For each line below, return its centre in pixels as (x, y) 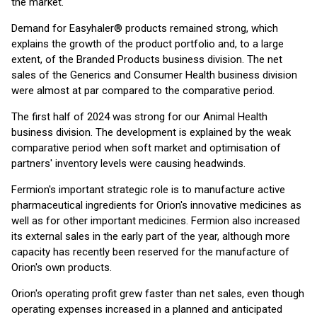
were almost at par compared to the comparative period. (143, 91)
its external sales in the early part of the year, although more (151, 236)
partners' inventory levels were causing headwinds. (128, 163)
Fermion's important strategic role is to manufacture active (148, 190)
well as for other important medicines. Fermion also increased (156, 221)
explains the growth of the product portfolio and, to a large (148, 44)
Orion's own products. (62, 267)
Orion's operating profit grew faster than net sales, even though (158, 294)
